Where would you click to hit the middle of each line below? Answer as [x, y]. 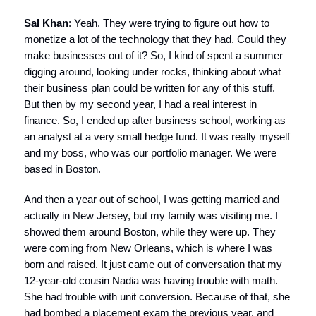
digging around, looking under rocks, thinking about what [152, 72]
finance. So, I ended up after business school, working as [155, 120]
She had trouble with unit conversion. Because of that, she [157, 297]
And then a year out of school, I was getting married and [152, 199]
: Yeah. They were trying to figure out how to [169, 23]
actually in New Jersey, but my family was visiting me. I [151, 215]
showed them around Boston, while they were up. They [150, 232]
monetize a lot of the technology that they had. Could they [155, 39]
